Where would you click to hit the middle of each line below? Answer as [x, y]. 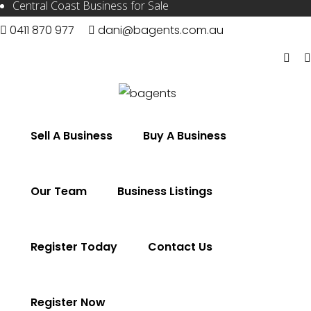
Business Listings [165, 191]
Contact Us [180, 246]
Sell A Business [72, 135]
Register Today [74, 246]
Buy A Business [185, 135]
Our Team [59, 191]
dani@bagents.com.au [159, 30]
